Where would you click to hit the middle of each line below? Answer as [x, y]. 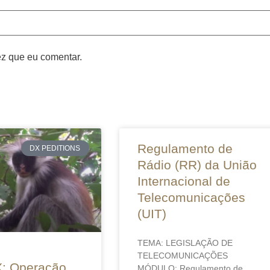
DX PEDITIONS [55, 148]
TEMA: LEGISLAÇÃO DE [185, 243]
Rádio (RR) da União [197, 165]
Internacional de [184, 181]
